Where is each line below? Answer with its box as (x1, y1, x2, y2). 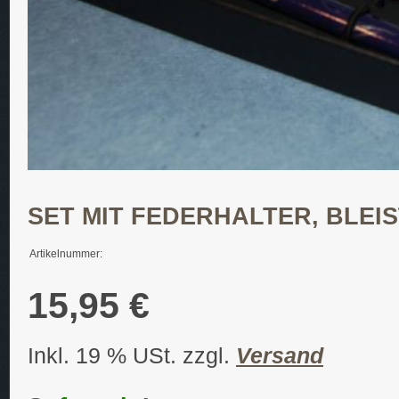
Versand (236, 343, 323, 368)
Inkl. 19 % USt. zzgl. (28, 343, 236, 368)
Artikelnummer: (29, 247, 102, 260)
